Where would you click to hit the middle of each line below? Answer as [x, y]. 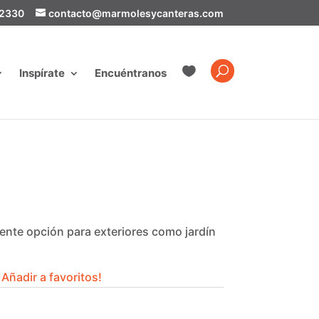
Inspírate [42, 73]
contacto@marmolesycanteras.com [136, 13]
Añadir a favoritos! [52, 277]
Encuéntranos [130, 73]
